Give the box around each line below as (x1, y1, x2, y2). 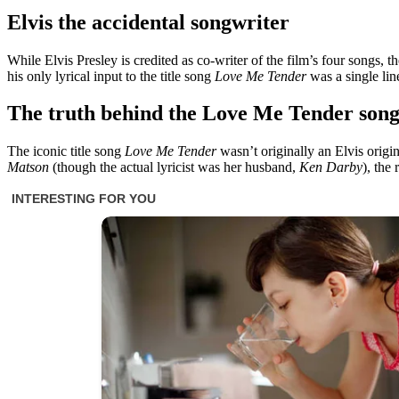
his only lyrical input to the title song (7, 68, 215, 84)
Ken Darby (299, 159, 362, 175)
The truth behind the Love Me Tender (7, 102, 354, 126)
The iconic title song (7, 143, 125, 159)
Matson (7, 159, 49, 175)
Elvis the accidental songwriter (7, 10, 289, 34)
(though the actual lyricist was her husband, (49, 159, 299, 175)
